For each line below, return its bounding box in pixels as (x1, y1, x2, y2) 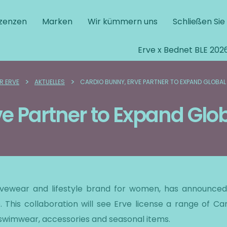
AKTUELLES (34, 78, 65, 86)
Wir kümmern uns (87, 16, 158, 27)
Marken (42, 16, 72, 27)
